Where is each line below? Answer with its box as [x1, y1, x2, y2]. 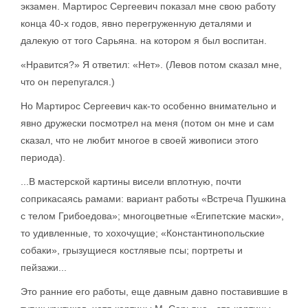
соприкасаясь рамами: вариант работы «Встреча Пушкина [21, 193, 286, 204]
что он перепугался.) [21, 76, 115, 87]
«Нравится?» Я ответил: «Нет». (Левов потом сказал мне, [21, 59, 282, 70]
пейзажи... [21, 262, 67, 273]
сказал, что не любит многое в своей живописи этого [21, 135, 258, 146]
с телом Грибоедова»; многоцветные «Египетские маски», [21, 210, 284, 221]
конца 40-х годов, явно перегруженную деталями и [21, 18, 252, 29]
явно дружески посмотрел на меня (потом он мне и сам [21, 118, 274, 129]
